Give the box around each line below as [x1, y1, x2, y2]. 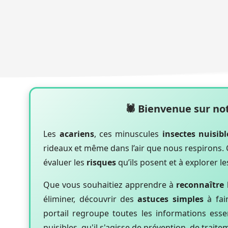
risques [87, 156, 117, 168]
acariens [59, 128, 94, 139]
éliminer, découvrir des [43, 193, 138, 205]
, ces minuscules [94, 128, 162, 139]
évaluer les [43, 156, 87, 168]
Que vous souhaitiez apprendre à [43, 179, 177, 190]
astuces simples [137, 193, 204, 205]
